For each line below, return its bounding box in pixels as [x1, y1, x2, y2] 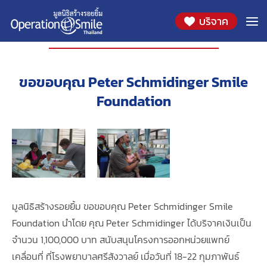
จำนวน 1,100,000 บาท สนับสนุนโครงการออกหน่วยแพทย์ [12, 232, 229, 247]
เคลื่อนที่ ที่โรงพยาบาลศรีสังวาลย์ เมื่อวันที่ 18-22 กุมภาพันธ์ [12, 249, 240, 263]
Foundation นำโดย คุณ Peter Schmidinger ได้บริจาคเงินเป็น [12, 215, 252, 230]
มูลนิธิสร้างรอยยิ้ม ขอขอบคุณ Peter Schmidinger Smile [12, 198, 233, 213]
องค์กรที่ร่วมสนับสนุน [48, 15, 219, 44]
